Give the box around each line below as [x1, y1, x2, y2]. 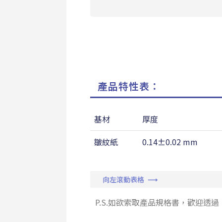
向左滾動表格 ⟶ [97, 174, 153, 184]
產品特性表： [97, 78, 160, 93]
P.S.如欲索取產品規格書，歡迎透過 [95, 196, 219, 208]
